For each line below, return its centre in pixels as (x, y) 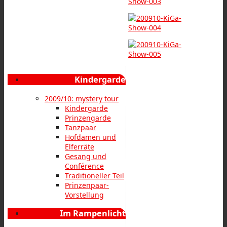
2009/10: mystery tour (82, 98)
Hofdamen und (90, 137)
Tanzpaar (81, 127)
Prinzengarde (88, 118)
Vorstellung (84, 195)
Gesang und (86, 156)
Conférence (84, 166)
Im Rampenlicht (93, 213)
